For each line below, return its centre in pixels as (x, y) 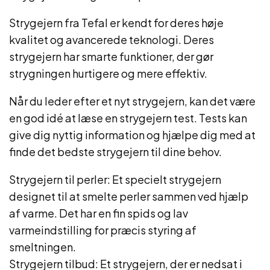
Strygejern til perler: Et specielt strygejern (115, 179)
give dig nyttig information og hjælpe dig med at (132, 135)
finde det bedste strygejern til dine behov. (115, 152)
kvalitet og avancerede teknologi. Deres (111, 39)
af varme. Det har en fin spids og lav (99, 213)
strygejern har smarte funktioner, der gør (111, 56)
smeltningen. (42, 247)
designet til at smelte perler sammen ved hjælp (129, 196)
